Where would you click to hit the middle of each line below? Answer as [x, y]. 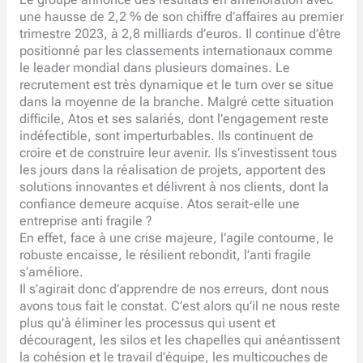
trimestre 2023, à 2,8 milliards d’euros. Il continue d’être [180, 34]
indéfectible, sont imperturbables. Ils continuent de [166, 136]
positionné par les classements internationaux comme [176, 51]
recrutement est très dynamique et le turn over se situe [176, 85]
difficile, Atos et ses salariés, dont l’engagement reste [174, 119]
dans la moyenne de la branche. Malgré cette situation [176, 102]
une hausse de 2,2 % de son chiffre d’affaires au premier [181, 17]
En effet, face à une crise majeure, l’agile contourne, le [176, 238]
